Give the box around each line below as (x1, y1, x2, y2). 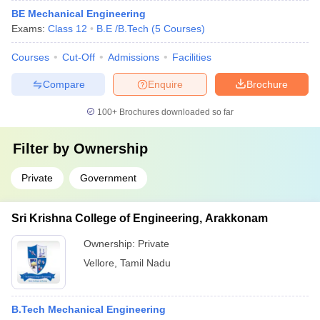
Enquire (148, 78, 183, 90)
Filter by (13, 141, 74, 156)
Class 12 (48, 23, 87, 34)
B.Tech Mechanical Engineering (11, 304, 166, 315)
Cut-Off (62, 51, 95, 63)
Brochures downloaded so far (117, 107, 234, 117)
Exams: (11, 23, 48, 34)
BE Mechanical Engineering (11, 8, 146, 19)
